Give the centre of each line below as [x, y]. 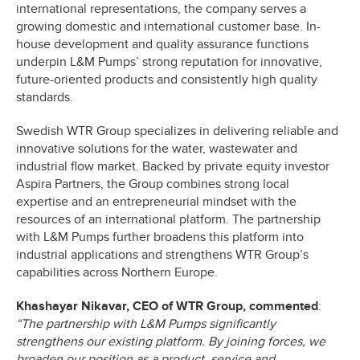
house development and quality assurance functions [162, 44]
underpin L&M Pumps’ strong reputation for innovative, [169, 61]
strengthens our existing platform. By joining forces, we [171, 341]
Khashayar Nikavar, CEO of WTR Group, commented [167, 306]
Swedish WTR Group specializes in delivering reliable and [177, 131]
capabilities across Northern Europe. [120, 272]
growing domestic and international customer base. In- [168, 26]
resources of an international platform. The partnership [168, 219]
